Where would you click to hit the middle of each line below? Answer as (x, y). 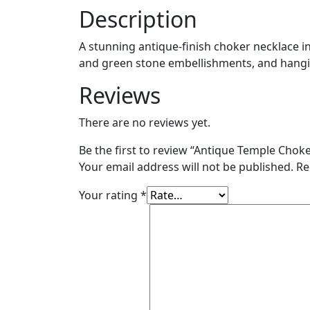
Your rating (110, 195)
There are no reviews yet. (145, 122)
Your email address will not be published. (186, 166)
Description (138, 19)
